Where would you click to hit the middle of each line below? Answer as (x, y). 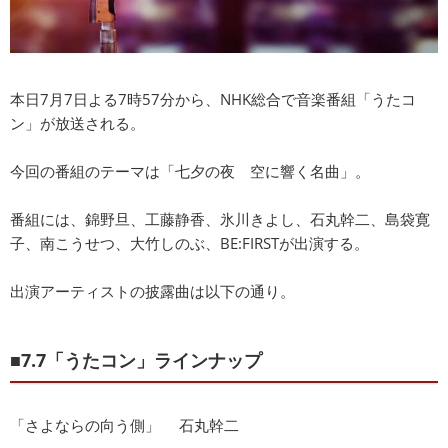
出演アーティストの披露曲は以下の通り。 (152, 290)
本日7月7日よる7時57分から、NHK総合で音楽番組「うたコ (213, 98)
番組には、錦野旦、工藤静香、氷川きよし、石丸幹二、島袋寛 (220, 218)
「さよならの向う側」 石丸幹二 (124, 424)
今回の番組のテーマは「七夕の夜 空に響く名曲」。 (190, 170)
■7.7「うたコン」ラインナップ (136, 359)
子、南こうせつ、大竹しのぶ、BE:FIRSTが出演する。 (189, 242)
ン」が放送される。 (77, 122)
